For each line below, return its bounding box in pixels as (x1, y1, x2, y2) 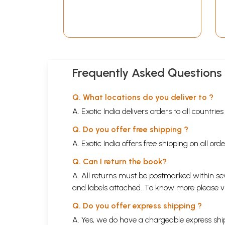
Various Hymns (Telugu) (88, 6, 176, 16)
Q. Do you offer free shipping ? (72, 124, 188, 134)
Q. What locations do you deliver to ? (72, 92, 213, 102)
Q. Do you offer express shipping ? (72, 200, 202, 210)
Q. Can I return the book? (72, 156, 167, 166)
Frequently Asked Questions (72, 65, 222, 80)
